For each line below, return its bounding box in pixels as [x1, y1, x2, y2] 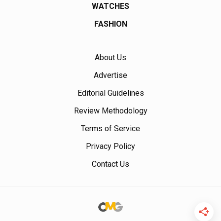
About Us [95, 53, 126, 63]
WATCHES [92, 1, 129, 11]
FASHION [94, 19, 127, 29]
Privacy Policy [86, 142, 135, 151]
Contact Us [92, 159, 129, 169]
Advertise [94, 71, 127, 80]
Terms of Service [81, 124, 140, 134]
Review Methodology [74, 106, 147, 116]
